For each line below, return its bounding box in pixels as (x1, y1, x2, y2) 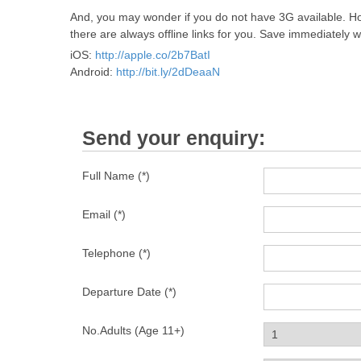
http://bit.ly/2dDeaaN (116, 64, 220, 78)
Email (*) (82, 207, 126, 221)
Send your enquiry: (82, 126, 265, 149)
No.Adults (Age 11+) (82, 323, 185, 337)
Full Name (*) (82, 168, 150, 182)
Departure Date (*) (82, 284, 176, 298)
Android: (70, 64, 116, 78)
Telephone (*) (82, 246, 151, 259)
